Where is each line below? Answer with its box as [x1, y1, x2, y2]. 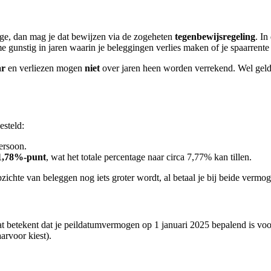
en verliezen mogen [5, 62, 85, 73]
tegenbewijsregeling [175, 31, 255, 42]
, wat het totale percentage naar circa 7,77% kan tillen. [46, 152, 252, 163]
